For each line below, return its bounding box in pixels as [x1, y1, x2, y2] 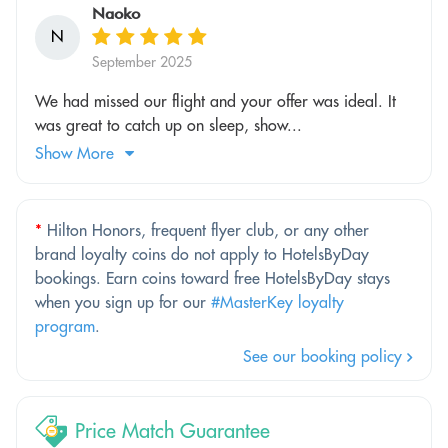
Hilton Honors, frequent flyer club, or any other [42, 219, 369, 240]
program [35, 315, 95, 336]
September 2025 [92, 52, 192, 71]
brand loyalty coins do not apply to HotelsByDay [35, 243, 369, 264]
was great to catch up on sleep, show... [35, 114, 302, 135]
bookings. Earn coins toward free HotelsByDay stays [35, 267, 390, 288]
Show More [35, 142, 114, 163]
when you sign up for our [35, 291, 211, 312]
